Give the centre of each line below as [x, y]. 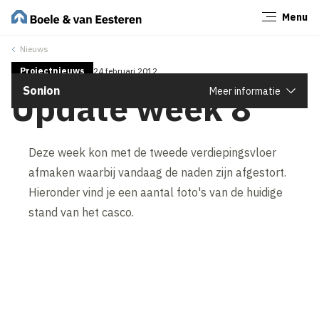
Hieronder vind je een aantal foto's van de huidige [156, 192]
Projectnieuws [53, 70]
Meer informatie [245, 91]
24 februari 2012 [126, 70]
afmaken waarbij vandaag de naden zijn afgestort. [158, 172]
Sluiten [284, 21]
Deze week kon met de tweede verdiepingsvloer [153, 152]
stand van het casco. [82, 212]
